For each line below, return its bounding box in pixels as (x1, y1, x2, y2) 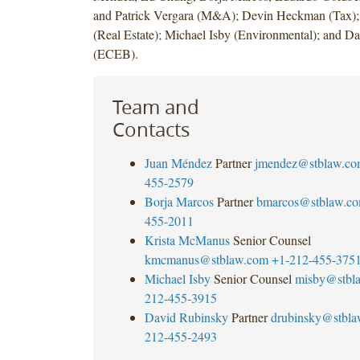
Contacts (112, 116, 190, 142)
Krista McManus (144, 231, 230, 248)
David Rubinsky (144, 308, 228, 325)
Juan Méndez (144, 153, 212, 171)
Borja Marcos (144, 192, 214, 210)
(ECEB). (92, 44, 138, 62)
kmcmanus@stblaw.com (144, 250, 268, 268)
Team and (112, 93, 199, 120)
